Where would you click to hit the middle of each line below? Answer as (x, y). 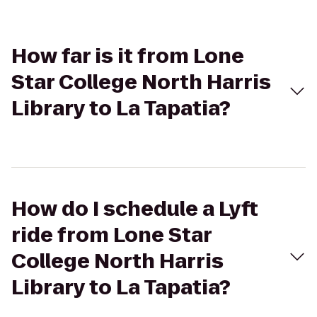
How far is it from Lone (128, 56)
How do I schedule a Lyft (135, 209)
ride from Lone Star (111, 235)
